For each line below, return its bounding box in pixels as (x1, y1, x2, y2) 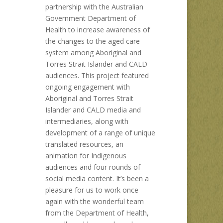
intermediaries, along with (45, 116, 128, 126)
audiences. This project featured (45, 71, 149, 80)
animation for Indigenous (45, 151, 126, 160)
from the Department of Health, (45, 208, 149, 218)
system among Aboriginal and (45, 48, 141, 57)
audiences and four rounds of (45, 162, 140, 172)
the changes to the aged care (45, 36, 140, 46)
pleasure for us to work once (45, 185, 138, 195)
